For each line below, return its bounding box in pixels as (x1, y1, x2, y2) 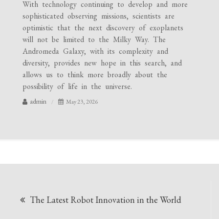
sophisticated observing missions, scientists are (22, 11, 175, 21)
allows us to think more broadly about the (22, 69, 168, 80)
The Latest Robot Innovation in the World (30, 194, 182, 206)
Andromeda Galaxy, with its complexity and (22, 46, 169, 56)
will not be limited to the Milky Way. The (22, 34, 166, 44)
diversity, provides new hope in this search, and (22, 58, 182, 68)
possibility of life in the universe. (22, 81, 132, 91)
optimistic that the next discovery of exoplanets (22, 22, 184, 33)
